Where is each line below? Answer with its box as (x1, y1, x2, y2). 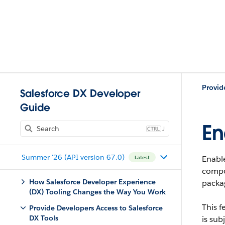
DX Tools (29, 213, 58, 222)
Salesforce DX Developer (20, 87, 141, 100)
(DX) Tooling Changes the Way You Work (29, 187, 166, 196)
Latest (134, 154, 150, 161)
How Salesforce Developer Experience (29, 177, 156, 186)
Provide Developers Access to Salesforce (29, 203, 163, 212)
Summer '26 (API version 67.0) (21, 152, 125, 162)
